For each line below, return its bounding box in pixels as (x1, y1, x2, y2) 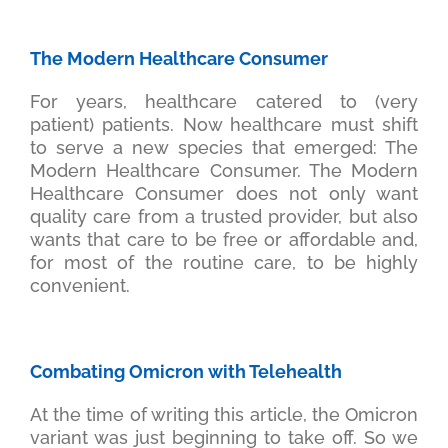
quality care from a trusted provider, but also (29, 206, 419, 228)
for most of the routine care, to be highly (29, 252, 419, 274)
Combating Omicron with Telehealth (29, 361, 342, 383)
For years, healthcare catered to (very (29, 91, 419, 113)
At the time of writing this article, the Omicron (29, 404, 419, 426)
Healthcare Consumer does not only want (29, 183, 419, 205)
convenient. (29, 275, 130, 297)
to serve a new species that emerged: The (29, 137, 419, 159)
